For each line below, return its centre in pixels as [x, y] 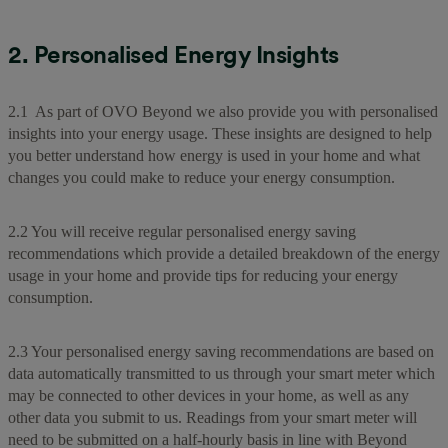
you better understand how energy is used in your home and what [214, 155]
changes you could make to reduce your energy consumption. [201, 177]
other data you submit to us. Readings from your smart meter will [212, 417]
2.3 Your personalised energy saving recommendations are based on [221, 351]
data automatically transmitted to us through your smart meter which [221, 373]
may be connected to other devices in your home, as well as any [208, 395]
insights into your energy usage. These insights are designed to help [220, 133]
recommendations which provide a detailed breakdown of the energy [224, 253]
